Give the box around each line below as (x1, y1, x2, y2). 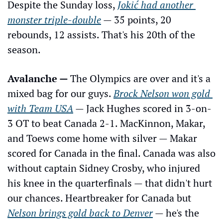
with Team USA (7, 101, 73, 115)
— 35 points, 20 (101, 12, 171, 26)
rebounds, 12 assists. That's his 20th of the (7, 27, 195, 41)
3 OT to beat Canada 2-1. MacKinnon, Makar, (7, 116, 205, 130)
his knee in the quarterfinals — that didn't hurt (7, 176, 212, 190)
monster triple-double (7, 12, 101, 26)
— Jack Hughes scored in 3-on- (73, 101, 212, 115)
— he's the (153, 206, 199, 220)
